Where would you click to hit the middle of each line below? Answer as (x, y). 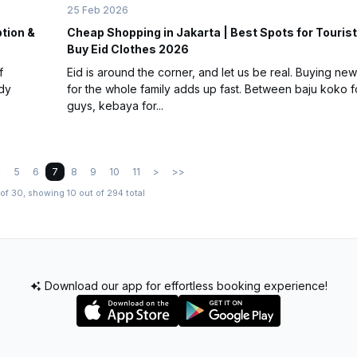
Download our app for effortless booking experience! (184, 286)
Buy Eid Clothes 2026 (128, 49)
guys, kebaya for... (115, 106)
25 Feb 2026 (98, 10)
